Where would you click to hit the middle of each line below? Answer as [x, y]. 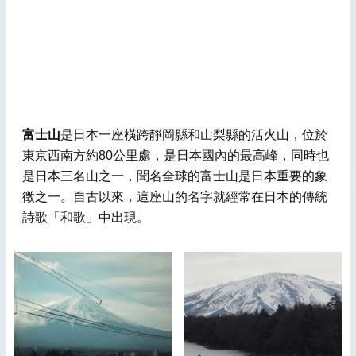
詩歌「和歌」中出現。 [86, 218]
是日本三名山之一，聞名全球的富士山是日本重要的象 [175, 176]
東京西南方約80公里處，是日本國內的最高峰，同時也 [176, 156]
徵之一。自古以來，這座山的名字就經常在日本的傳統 [175, 197]
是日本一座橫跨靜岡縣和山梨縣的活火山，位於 [194, 135]
